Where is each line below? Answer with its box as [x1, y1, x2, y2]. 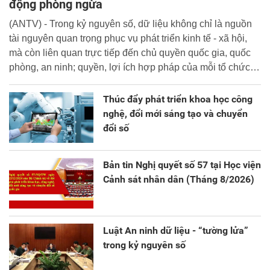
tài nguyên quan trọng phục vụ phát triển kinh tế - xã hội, [9, 33, 247, 43]
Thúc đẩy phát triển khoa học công [103, 93, 253, 105]
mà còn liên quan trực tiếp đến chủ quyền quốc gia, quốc [9, 47, 251, 58]
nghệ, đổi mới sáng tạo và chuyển [103, 107, 248, 119]
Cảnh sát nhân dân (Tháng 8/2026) [103, 173, 254, 185]
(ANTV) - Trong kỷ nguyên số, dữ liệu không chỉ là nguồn [9, 18, 252, 29]
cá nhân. [9, 76, 46, 87]
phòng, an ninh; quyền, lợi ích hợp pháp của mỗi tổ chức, [9, 61, 253, 72]
